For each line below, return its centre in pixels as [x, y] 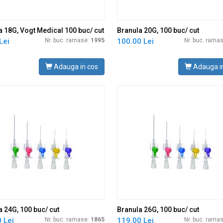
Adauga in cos [75, 67]
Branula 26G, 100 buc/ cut [158, 210]
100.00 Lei [135, 41]
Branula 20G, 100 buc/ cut [158, 30]
